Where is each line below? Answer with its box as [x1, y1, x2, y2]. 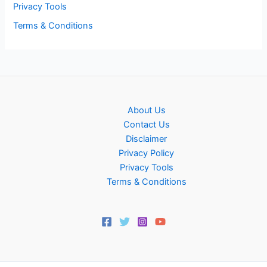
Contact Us [123, 119, 170, 131]
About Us [127, 105, 166, 116]
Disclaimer [126, 133, 167, 145]
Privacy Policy [119, 148, 175, 159]
